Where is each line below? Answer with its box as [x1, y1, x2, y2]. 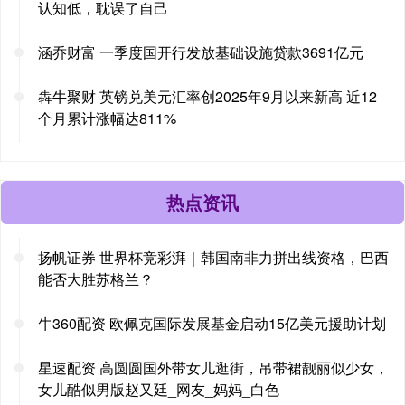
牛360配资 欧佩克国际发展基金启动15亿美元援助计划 [38, 312, 386, 334]
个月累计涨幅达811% [38, 107, 176, 128]
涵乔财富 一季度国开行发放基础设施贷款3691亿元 [38, 41, 363, 62]
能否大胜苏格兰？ [38, 268, 154, 289]
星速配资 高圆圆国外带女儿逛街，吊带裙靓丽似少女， [38, 356, 389, 378]
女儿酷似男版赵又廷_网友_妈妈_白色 [38, 378, 279, 400]
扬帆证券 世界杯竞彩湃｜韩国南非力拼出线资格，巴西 [38, 246, 389, 268]
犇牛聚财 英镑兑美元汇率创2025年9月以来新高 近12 [38, 85, 377, 107]
